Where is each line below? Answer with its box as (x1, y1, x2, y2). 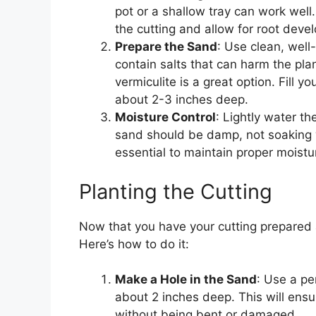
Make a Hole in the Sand (115, 272, 257, 287)
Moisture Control (115, 110, 216, 125)
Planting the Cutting (79, 178, 272, 204)
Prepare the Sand (115, 39, 217, 54)
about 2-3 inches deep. (115, 92, 248, 107)
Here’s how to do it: (79, 236, 189, 251)
